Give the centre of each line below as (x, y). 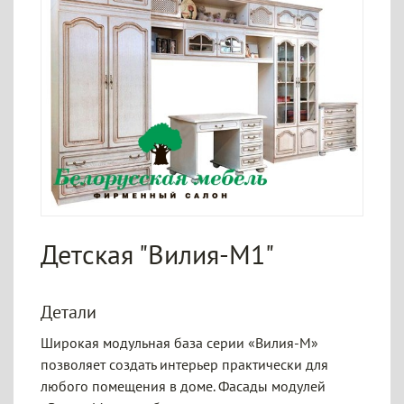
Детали (69, 312)
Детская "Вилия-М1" (157, 254)
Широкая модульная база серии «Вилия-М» (179, 343)
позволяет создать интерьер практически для (184, 364)
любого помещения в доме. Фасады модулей (183, 386)
